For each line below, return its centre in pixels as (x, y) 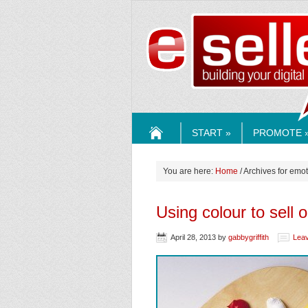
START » (211, 133)
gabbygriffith (249, 237)
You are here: (189, 171)
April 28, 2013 (193, 237)
